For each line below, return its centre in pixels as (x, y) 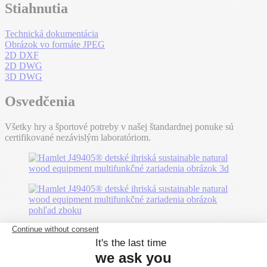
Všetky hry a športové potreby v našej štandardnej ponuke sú (119, 127)
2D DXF (22, 55)
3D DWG (24, 76)
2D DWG (24, 66)
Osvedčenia (40, 102)
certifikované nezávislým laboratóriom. (78, 138)
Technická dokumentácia (52, 33)
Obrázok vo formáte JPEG (55, 44)
